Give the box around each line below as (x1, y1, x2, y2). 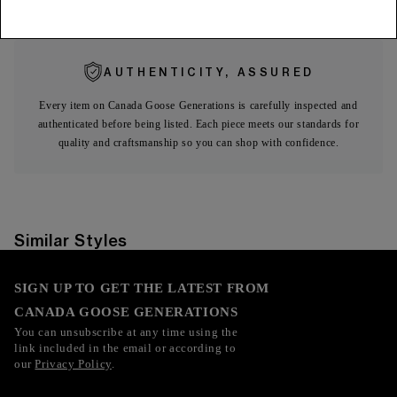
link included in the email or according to (14, 341, 237, 355)
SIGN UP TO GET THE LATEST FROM (14, 281, 269, 296)
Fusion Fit (14, 6, 72, 20)
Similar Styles (14, 230, 128, 252)
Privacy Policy (35, 357, 112, 371)
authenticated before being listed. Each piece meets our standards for (37, 118, 360, 131)
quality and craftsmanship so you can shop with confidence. (58, 136, 339, 150)
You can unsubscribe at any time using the (14, 325, 238, 339)
